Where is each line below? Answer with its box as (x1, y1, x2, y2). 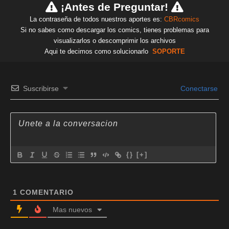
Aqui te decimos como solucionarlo (44, 48, 150, 55)
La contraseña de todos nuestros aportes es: (30, 15, 164, 23)
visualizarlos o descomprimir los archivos (53, 37, 176, 44)
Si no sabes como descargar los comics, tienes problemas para (20, 26, 209, 34)
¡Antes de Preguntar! (58, 1, 171, 13)
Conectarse (178, 84, 218, 93)
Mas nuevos (53, 205, 92, 214)
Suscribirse (23, 84, 59, 93)
